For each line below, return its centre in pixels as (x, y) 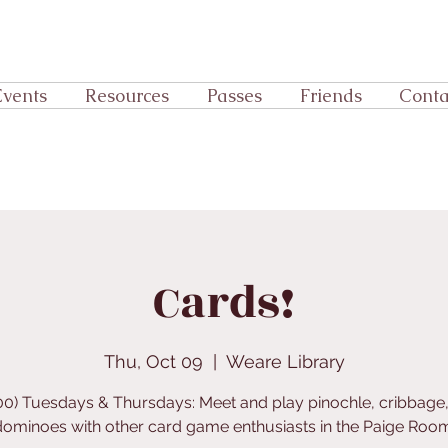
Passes (234, 95)
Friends (331, 95)
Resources (127, 95)
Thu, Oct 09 (153, 362)
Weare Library (285, 362)
